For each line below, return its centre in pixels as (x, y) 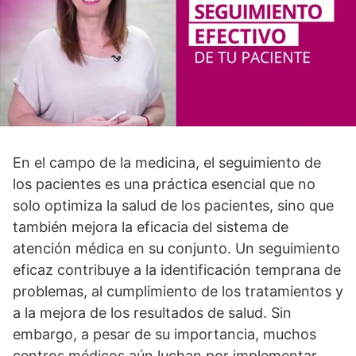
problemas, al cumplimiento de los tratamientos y (178, 292)
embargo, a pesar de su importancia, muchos (164, 335)
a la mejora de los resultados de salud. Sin (152, 313)
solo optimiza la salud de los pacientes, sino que (173, 206)
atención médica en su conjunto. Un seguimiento (176, 249)
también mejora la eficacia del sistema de (151, 227)
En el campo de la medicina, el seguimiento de (167, 163)
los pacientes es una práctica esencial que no (164, 184)
